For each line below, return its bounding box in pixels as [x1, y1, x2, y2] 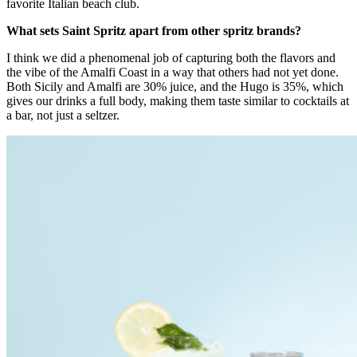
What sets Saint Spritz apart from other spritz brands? [6, 23, 301, 37]
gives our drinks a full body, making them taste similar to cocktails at [6, 93, 349, 108]
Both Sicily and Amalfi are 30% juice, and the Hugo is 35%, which [6, 79, 343, 93]
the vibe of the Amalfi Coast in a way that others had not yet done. [6, 65, 339, 79]
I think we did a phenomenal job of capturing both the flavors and [6, 50, 335, 65]
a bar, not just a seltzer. [6, 108, 120, 122]
